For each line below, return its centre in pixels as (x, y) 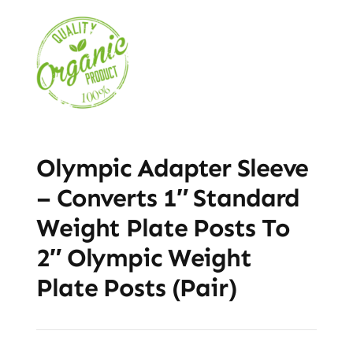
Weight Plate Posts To (163, 227)
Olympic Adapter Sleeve (172, 167)
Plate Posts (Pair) (136, 287)
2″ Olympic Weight (143, 257)
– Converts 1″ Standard (168, 197)
